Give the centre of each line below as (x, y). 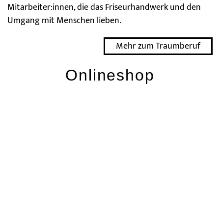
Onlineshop (110, 75)
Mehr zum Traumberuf (158, 46)
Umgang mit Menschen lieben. (64, 20)
